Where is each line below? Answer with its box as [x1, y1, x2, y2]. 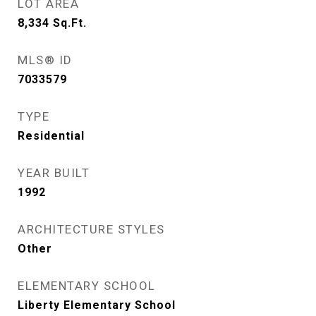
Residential [18, 129, 85, 142]
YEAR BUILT [18, 166, 90, 180]
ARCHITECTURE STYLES [18, 222, 165, 236]
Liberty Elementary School [18, 298, 176, 312]
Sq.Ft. [53, 16, 87, 30]
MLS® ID [18, 53, 73, 67]
